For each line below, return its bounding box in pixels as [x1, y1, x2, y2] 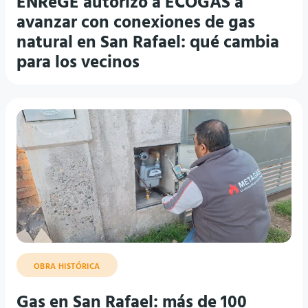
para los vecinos [16, 49, 140, 77]
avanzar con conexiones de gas [16, 10, 255, 37]
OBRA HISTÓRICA [34, 260, 100, 274]
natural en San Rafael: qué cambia [16, 30, 279, 57]
